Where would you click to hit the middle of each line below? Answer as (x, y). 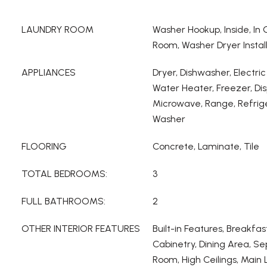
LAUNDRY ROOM (58, 30)
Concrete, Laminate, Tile (206, 146)
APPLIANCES (49, 72)
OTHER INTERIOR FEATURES (81, 229)
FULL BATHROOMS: (63, 201)
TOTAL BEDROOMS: (64, 174)
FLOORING (44, 146)
